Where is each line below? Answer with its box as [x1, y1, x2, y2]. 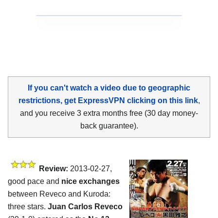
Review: [39, 164, 68, 173]
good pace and [8, 177, 61, 185]
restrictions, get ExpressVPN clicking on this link [18, 96, 198, 105]
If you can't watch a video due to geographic [28, 83, 190, 92]
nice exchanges [61, 177, 120, 185]
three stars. [8, 202, 48, 211]
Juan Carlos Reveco [48, 202, 123, 211]
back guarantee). [80, 121, 138, 130]
